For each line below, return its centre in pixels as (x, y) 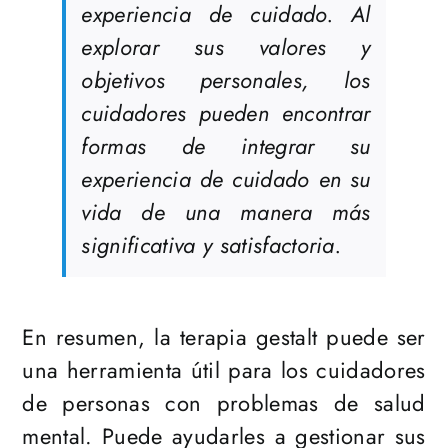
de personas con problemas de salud (224, 403)
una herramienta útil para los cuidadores (224, 370)
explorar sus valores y (226, 47)
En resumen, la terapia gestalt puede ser (224, 337)
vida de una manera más (226, 212)
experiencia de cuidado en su (226, 179)
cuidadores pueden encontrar (226, 113)
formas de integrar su (226, 146)
